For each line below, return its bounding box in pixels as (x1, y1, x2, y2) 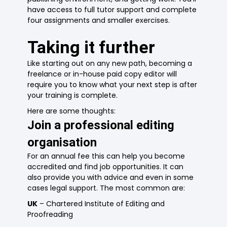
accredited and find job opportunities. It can (27, 162, 184, 172)
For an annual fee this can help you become (27, 151, 185, 162)
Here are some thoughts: (27, 106, 116, 117)
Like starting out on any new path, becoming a (27, 58, 193, 69)
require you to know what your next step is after (27, 80, 198, 90)
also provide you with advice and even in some (27, 172, 194, 183)
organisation (27, 135, 97, 150)
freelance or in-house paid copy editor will (27, 69, 177, 80)
